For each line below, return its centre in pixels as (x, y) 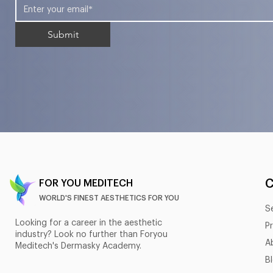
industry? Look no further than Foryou (91, 235)
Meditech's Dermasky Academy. (80, 246)
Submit (63, 35)
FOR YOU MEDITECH (86, 184)
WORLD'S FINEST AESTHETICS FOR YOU (109, 198)
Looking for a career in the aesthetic (89, 223)
